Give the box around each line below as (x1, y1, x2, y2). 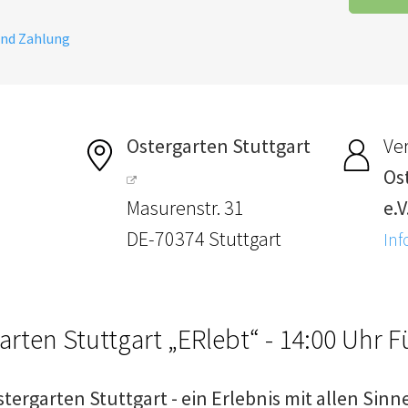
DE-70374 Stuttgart (127, 225, 282, 251)
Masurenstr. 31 (127, 194, 245, 220)
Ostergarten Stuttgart (127, 132, 311, 158)
